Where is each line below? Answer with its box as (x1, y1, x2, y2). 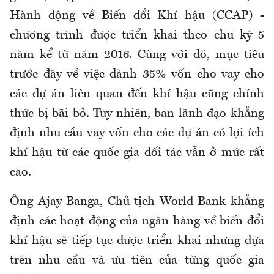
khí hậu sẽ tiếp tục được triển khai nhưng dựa (10, 235, 264, 248)
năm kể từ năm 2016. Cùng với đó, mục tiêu (10, 49, 264, 62)
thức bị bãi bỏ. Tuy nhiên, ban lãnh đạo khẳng (10, 108, 264, 120)
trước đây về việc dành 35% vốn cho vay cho (10, 68, 264, 81)
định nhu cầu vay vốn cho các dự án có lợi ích (10, 127, 264, 140)
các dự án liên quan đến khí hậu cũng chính (10, 88, 264, 101)
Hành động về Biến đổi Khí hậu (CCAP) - (10, 10, 264, 23)
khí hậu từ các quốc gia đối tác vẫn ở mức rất (10, 147, 264, 160)
